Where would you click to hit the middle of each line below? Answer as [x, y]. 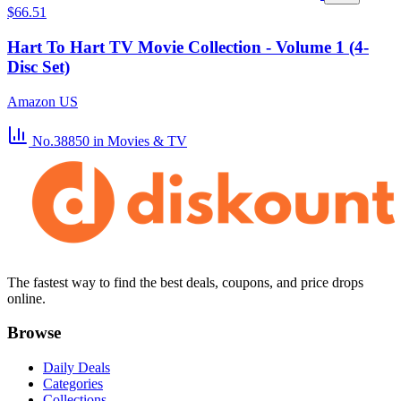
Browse [34, 333]
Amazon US [43, 101]
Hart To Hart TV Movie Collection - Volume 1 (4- [188, 47]
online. [26, 298]
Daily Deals [77, 367]
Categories [73, 383]
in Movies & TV [140, 141]
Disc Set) [38, 66]
